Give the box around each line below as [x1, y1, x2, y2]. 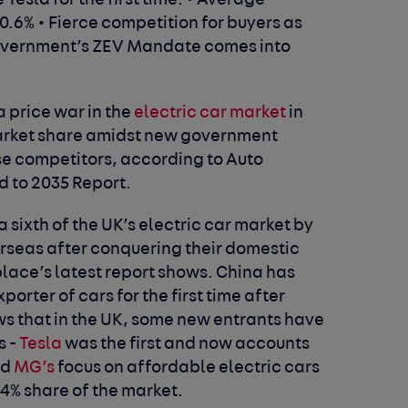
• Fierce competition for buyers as [37, 15, 303, 33]
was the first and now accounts [62, 335, 311, 353]
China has [216, 264, 296, 282]
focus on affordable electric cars [55, 359, 321, 377]
